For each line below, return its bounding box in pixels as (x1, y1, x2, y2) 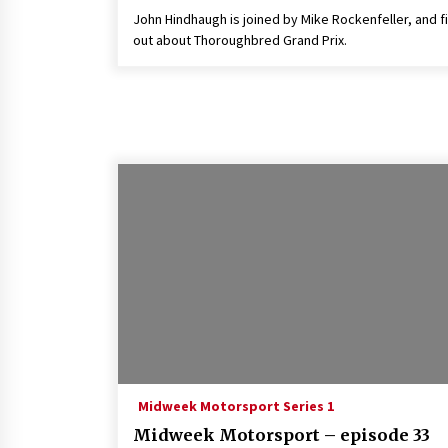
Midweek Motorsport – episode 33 (133, 425, 430, 445)
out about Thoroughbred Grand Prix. (133, 31, 347, 49)
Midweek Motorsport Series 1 (138, 397, 334, 415)
